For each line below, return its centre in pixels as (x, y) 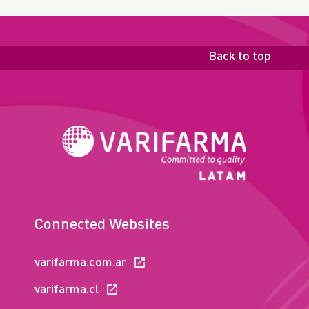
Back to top (240, 57)
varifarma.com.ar (80, 262)
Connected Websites (102, 225)
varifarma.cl (67, 289)
